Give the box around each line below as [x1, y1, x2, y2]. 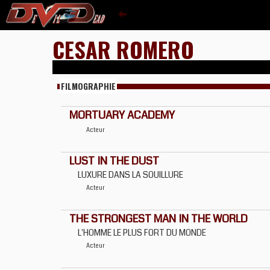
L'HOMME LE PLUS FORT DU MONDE [78, 227, 206, 239]
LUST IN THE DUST [69, 153, 159, 169]
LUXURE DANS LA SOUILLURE [78, 169, 183, 181]
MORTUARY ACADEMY [69, 107, 175, 123]
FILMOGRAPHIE [61, 80, 116, 92]
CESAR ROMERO [52, 33, 194, 65]
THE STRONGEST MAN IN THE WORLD [69, 211, 248, 227]
